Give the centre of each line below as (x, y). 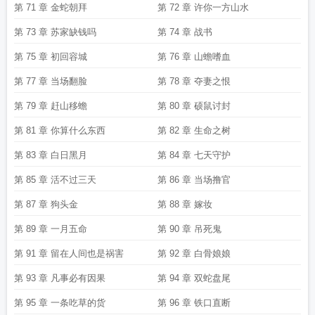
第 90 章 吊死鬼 (189, 229)
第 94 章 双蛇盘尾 (194, 278)
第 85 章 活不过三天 (55, 180)
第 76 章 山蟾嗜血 (194, 57)
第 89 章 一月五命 (51, 229)
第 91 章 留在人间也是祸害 (69, 253)
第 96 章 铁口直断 (194, 303)
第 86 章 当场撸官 (194, 180)
